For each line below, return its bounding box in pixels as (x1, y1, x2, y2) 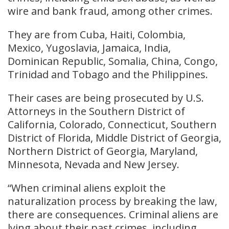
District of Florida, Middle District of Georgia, (8, 130, 221, 145)
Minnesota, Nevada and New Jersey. (8, 157, 179, 171)
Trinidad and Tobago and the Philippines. (8, 67, 208, 81)
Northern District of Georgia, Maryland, (8, 144, 198, 158)
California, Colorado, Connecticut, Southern (8, 117, 217, 131)
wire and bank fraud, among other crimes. (8, 4, 213, 18)
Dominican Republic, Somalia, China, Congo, (8, 54, 218, 68)
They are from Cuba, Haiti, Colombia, (8, 27, 186, 41)
